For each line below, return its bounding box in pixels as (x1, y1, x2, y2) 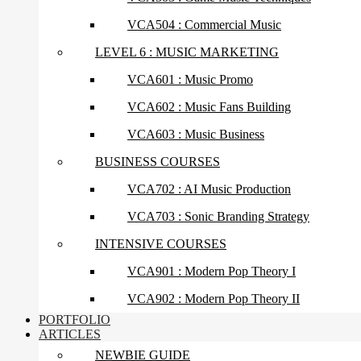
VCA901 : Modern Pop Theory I (127, 264, 296, 279)
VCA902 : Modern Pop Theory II (127, 292, 300, 306)
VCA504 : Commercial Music (127, 18, 281, 32)
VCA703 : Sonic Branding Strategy (127, 210, 309, 224)
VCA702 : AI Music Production (127, 182, 291, 197)
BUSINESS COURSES (95, 155, 220, 169)
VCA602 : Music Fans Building (127, 100, 291, 114)
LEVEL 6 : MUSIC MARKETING (95, 45, 279, 60)
